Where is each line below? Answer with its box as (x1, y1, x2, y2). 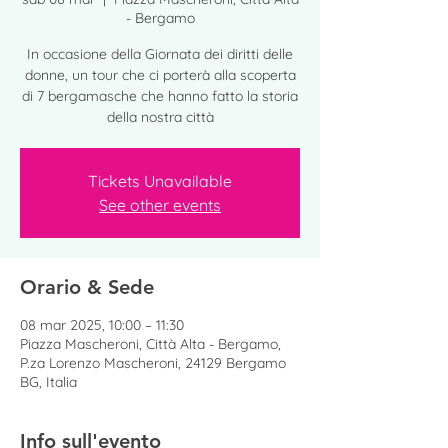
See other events (99, 195, 221, 215)
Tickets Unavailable (88, 171, 232, 191)
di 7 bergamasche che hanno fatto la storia (22, 87, 298, 105)
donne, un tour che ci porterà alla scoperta (24, 66, 296, 84)
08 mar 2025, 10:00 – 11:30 (20, 316, 184, 334)
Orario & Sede (20, 275, 154, 299)
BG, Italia (20, 373, 77, 391)
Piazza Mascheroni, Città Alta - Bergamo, (20, 335, 281, 353)
